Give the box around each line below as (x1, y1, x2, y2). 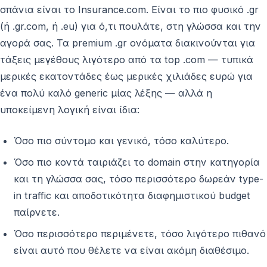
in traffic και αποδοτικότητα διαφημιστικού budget (13, 189, 250, 201)
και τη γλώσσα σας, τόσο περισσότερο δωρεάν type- (13, 172, 263, 185)
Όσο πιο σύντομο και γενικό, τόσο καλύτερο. (13, 134, 229, 147)
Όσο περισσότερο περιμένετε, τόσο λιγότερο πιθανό (13, 227, 266, 240)
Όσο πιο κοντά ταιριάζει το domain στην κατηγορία (13, 156, 260, 168)
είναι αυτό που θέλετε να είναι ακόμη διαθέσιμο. (13, 244, 249, 256)
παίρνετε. (13, 206, 60, 218)
